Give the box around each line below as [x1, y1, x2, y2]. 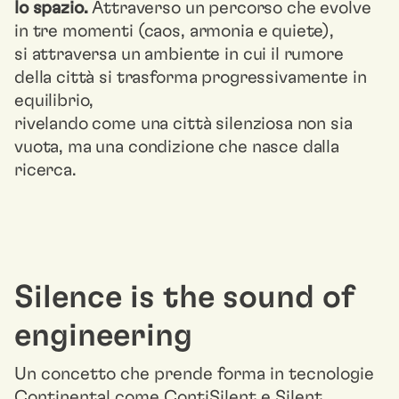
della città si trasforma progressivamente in [14, 69, 367, 86]
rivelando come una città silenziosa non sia [14, 115, 353, 133]
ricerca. [14, 161, 77, 179]
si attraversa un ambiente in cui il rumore [14, 45, 344, 63]
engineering [14, 320, 192, 352]
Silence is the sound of [14, 281, 354, 313]
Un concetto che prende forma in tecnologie [14, 365, 374, 383]
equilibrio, [14, 92, 94, 110]
